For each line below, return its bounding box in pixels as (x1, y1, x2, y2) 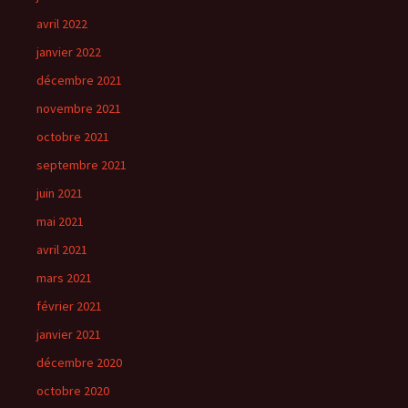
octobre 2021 (36, 128, 109, 145)
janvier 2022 (36, 44, 101, 60)
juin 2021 (36, 185, 83, 201)
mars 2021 (36, 270, 92, 286)
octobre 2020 (36, 382, 109, 399)
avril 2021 (36, 241, 87, 258)
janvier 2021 (36, 326, 101, 342)
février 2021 (36, 298, 102, 314)
